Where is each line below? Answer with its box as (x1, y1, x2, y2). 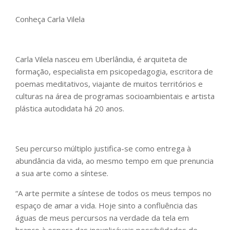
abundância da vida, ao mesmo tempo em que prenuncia (15, 156, 214, 166)
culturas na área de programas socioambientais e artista (15, 91, 215, 102)
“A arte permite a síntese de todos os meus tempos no (15, 188, 212, 199)
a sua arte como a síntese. (15, 168, 110, 179)
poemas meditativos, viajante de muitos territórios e (15, 79, 203, 89)
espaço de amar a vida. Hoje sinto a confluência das (15, 200, 198, 211)
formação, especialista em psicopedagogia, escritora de (15, 66, 213, 77)
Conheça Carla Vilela (15, 14, 85, 25)
